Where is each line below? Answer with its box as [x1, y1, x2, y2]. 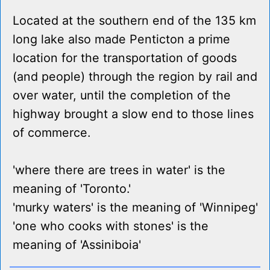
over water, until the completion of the [13, 88, 231, 103]
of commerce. [13, 125, 90, 140]
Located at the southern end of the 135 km [13, 13, 256, 28]
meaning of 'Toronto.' [13, 181, 131, 196]
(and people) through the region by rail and [13, 69, 257, 84]
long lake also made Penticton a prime [13, 32, 230, 47]
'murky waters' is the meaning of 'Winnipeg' [13, 200, 258, 215]
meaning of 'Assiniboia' [13, 237, 141, 253]
